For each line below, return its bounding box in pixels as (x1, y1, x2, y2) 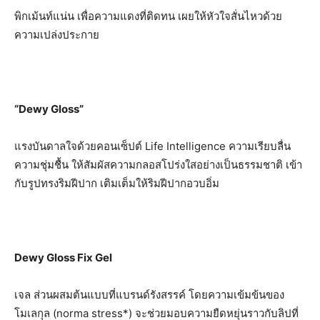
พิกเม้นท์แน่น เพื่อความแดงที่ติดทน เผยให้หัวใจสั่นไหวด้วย (14, 9, 282, 23)
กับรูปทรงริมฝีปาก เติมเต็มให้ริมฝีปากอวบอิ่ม (14, 176, 219, 190)
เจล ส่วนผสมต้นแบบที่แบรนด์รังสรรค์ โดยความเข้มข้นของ (14, 287, 284, 301)
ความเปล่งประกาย (14, 27, 99, 41)
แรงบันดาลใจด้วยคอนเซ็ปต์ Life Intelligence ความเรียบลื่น (14, 139, 291, 153)
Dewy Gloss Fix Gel (14, 250, 112, 264)
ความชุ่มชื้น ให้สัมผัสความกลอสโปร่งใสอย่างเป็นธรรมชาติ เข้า (14, 157, 302, 171)
